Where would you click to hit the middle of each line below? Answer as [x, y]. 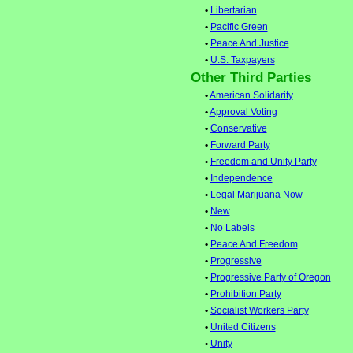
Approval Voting [243, 112]
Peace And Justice [249, 44]
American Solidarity [251, 96]
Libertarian [233, 11]
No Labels [232, 228]
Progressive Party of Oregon [270, 278]
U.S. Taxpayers [242, 60]
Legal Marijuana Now [256, 195]
